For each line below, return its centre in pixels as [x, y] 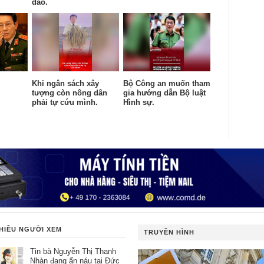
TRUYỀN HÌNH [169, 232]
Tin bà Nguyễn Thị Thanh [73, 251]
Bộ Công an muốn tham [167, 83]
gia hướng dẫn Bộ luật [164, 93]
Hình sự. [139, 102]
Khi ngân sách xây [65, 83]
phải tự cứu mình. [65, 102]
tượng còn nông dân [70, 93]
